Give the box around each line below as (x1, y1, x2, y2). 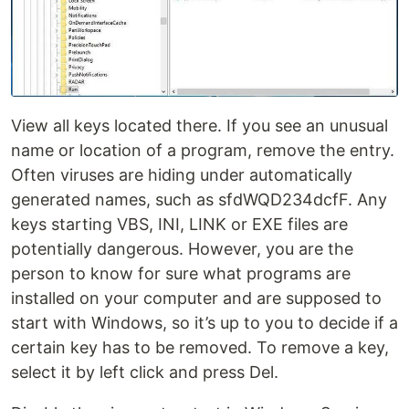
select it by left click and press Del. (11, 362, 278, 382)
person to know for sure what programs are (11, 263, 351, 283)
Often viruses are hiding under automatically (11, 164, 352, 184)
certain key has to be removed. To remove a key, (11, 337, 389, 357)
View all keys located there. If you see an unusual (11, 115, 388, 135)
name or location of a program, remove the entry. (11, 140, 394, 160)
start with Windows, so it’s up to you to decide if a (11, 312, 398, 332)
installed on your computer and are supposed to (11, 288, 382, 308)
